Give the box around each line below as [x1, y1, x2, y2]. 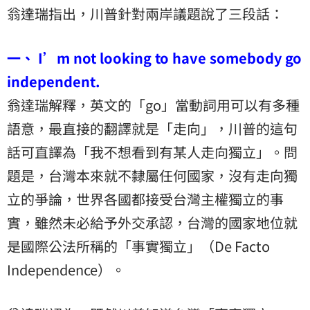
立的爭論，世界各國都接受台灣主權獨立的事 [7, 188, 284, 209]
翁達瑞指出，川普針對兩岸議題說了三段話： [7, 3, 284, 24]
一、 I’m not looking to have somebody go [7, 47, 302, 68]
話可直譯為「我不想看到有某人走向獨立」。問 [7, 141, 298, 162]
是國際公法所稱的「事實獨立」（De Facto [7, 235, 270, 256]
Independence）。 [7, 259, 125, 280]
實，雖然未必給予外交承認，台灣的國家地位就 [7, 212, 298, 232]
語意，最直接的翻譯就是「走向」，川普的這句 [7, 118, 298, 138]
